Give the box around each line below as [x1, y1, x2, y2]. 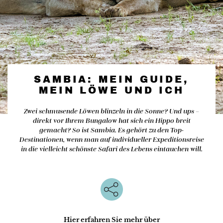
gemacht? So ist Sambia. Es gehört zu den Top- [39, 125, 184, 134]
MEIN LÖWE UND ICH [38, 85, 185, 96]
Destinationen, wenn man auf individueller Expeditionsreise [19, 134, 204, 143]
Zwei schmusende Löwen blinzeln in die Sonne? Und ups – [24, 106, 199, 115]
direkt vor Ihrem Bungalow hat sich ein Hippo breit [32, 115, 191, 124]
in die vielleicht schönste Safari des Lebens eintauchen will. [20, 144, 203, 153]
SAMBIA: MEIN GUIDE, [33, 74, 190, 85]
